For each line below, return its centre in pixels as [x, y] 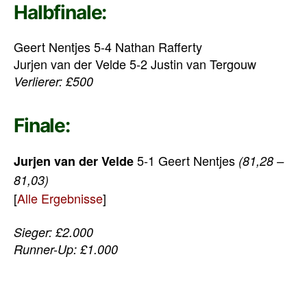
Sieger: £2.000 [53, 232]
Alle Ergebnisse [60, 198]
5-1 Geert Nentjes [186, 161]
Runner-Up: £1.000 [66, 249]
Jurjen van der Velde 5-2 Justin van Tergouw [135, 64]
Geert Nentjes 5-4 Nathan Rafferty [108, 47]
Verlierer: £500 [53, 82]
